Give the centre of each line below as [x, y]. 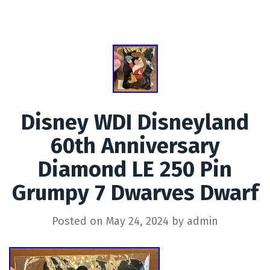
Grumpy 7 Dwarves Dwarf [135, 193]
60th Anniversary [135, 146]
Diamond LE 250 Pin [135, 169]
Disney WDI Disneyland [135, 122]
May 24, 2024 [137, 221]
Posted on [79, 221]
